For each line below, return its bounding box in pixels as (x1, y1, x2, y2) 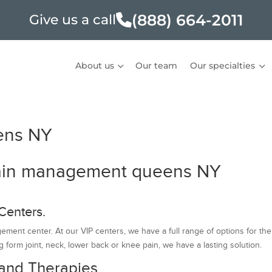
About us (75, 59, 114, 71)
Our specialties (190, 59, 256, 71)
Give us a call (29, 12, 116, 28)
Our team (135, 59, 177, 71)
